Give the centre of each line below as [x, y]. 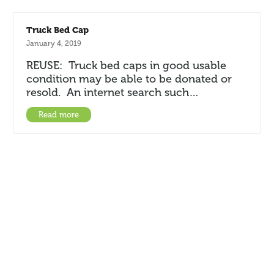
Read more [59, 115]
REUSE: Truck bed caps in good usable [127, 65]
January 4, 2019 [54, 43]
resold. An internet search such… [113, 92]
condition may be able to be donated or [129, 79]
